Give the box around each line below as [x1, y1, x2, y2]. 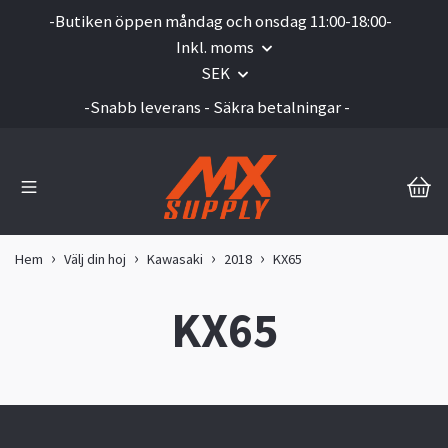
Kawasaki [147, 250, 203, 269]
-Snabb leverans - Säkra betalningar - [83, 96, 350, 118]
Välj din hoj [64, 250, 126, 269]
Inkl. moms [176, 36, 257, 58]
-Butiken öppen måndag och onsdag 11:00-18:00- [48, 10, 392, 32]
